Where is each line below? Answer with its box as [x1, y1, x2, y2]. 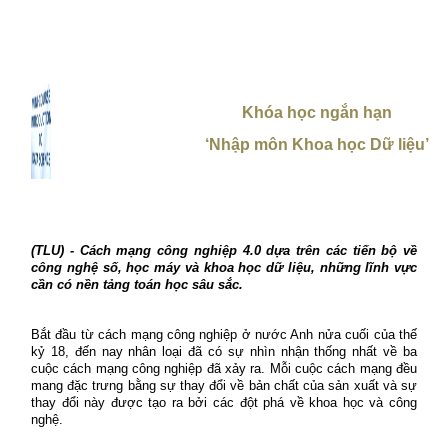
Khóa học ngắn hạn [241, 104, 392, 122]
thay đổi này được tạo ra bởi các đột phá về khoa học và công [31, 395, 417, 411]
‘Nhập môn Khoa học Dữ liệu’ [204, 135, 429, 153]
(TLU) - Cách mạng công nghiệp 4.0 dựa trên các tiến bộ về [31, 243, 417, 259]
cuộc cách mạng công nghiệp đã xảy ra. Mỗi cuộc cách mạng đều [31, 361, 417, 377]
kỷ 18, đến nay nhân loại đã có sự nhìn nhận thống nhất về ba [31, 344, 417, 360]
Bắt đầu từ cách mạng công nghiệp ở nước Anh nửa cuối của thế [31, 327, 417, 343]
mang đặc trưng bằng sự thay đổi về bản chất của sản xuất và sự [31, 378, 417, 394]
